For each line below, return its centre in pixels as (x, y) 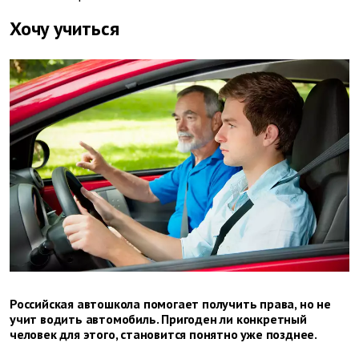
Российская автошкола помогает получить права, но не (170, 304)
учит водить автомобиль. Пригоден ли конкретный (158, 319)
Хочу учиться (65, 29)
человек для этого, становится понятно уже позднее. (163, 335)
